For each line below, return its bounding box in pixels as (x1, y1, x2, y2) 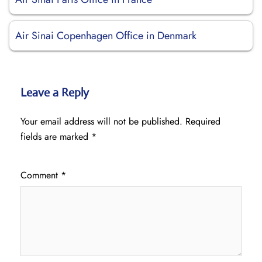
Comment (20, 168, 61, 182)
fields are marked (20, 130, 91, 143)
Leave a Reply (20, 85, 89, 100)
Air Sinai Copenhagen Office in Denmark (15, 28, 196, 43)
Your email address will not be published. (20, 115, 182, 128)
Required (185, 115, 220, 128)
